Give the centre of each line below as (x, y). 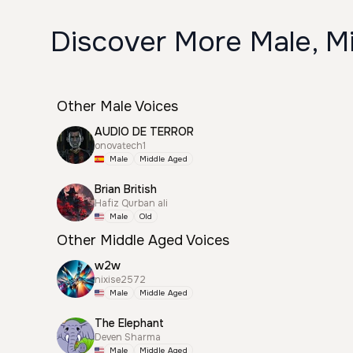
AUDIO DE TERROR (144, 132)
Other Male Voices (117, 106)
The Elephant (129, 323)
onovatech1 (120, 146)
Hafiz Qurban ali (131, 203)
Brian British (126, 189)
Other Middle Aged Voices (143, 240)
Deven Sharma (128, 337)
